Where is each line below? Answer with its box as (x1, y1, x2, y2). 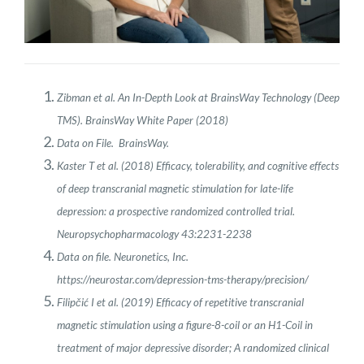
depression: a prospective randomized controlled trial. (57, 204, 295, 218)
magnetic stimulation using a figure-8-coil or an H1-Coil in (57, 318, 313, 331)
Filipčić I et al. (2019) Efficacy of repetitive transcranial (57, 295, 304, 309)
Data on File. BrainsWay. (57, 136, 169, 149)
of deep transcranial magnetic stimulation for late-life (57, 181, 293, 195)
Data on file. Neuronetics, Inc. (57, 249, 191, 263)
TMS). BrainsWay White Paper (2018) (57, 113, 228, 127)
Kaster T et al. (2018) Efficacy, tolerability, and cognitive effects (57, 158, 339, 172)
